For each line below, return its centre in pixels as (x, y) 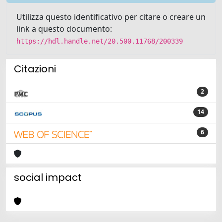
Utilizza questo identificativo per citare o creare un (111, 17)
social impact (48, 177)
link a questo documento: (64, 29)
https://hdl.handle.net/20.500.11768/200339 (100, 41)
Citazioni (35, 69)
